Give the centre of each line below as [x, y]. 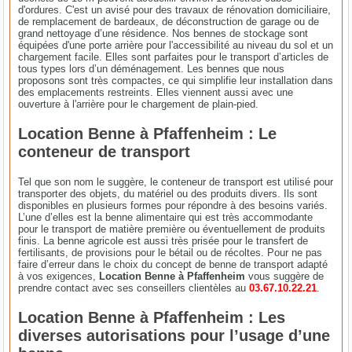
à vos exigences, [59, 276]
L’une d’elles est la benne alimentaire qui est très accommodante [166, 217]
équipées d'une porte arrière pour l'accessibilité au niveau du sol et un [176, 45]
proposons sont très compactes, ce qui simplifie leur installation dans [176, 80]
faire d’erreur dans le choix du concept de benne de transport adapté [173, 264]
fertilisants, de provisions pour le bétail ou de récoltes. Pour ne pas [170, 252]
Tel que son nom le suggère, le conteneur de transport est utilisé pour [176, 181]
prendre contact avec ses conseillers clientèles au [134, 288]
